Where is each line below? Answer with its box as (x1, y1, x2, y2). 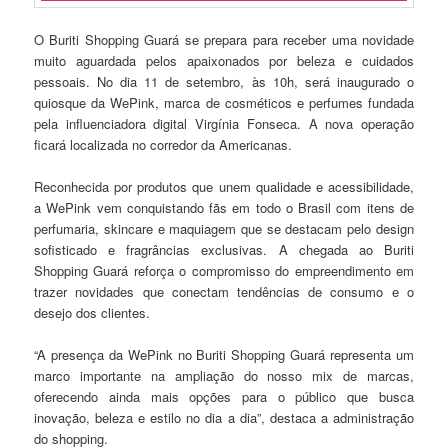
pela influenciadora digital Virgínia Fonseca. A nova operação (34, 114, 414, 134)
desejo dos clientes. (34, 303, 151, 323)
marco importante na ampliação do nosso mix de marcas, (34, 366, 414, 386)
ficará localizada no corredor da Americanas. (34, 135, 293, 155)
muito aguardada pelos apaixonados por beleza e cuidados (34, 51, 414, 71)
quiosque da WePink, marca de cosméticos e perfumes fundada (34, 93, 414, 113)
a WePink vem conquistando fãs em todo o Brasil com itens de (34, 198, 414, 218)
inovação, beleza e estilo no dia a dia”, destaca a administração (34, 408, 414, 428)
